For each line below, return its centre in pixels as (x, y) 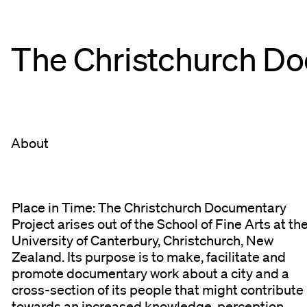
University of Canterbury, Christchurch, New (143, 240)
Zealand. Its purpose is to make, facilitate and (149, 257)
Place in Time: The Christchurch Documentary (149, 207)
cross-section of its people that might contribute (158, 290)
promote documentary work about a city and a (151, 273)
